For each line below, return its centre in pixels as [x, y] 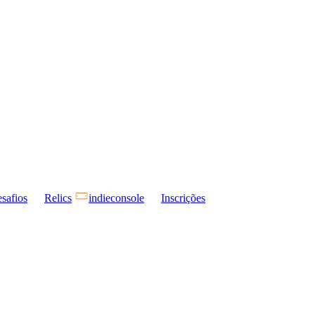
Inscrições [183, 198]
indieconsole [116, 198]
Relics [58, 198]
